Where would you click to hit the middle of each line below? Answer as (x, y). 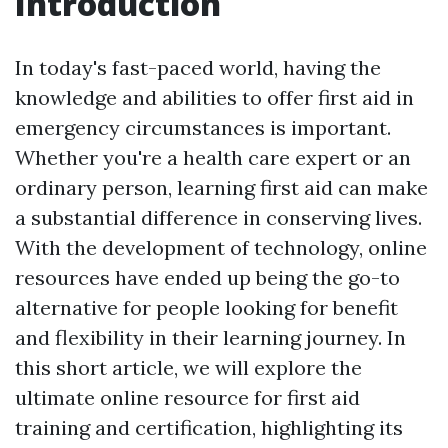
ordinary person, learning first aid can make (221, 187)
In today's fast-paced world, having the (198, 67)
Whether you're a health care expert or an (213, 157)
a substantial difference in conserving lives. (218, 217)
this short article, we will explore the (188, 367)
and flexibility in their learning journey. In (210, 337)
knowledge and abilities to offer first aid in (214, 97)
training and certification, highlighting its (209, 427)
